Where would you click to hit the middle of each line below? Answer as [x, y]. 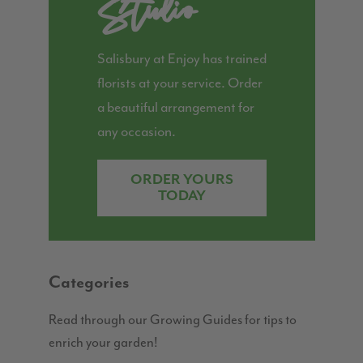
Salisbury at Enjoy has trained [182, 59]
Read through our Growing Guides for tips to [173, 320]
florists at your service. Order [180, 83]
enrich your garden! [105, 343]
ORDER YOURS [182, 180]
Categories [90, 283]
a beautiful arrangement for [176, 107]
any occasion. [137, 132]
